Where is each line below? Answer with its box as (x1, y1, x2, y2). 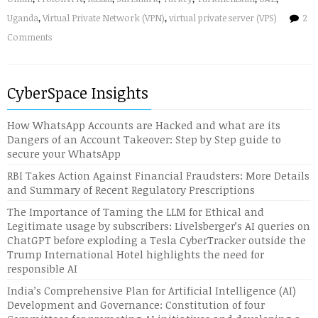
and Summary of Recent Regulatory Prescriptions (7, 182, 255, 197)
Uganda (7, 11, 38, 24)
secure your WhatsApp (7, 146, 121, 160)
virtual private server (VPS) (169, 11, 277, 24)
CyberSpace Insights (7, 82, 148, 103)
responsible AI (7, 261, 77, 275)
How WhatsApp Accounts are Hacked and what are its (7, 118, 280, 132)
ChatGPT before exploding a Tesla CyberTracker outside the (7, 233, 306, 247)
